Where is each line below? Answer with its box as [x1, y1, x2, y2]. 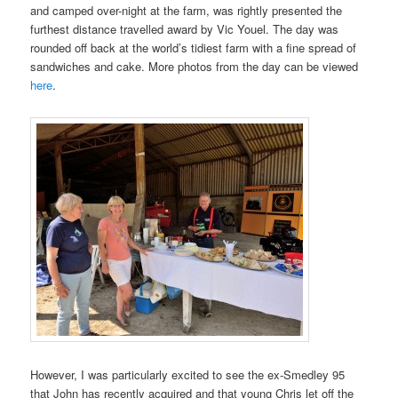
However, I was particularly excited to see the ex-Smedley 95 [30, 366, 346, 384]
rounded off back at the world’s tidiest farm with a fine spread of [30, 38, 357, 56]
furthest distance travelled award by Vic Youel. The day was [30, 20, 339, 37]
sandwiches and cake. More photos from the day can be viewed [30, 57, 359, 75]
